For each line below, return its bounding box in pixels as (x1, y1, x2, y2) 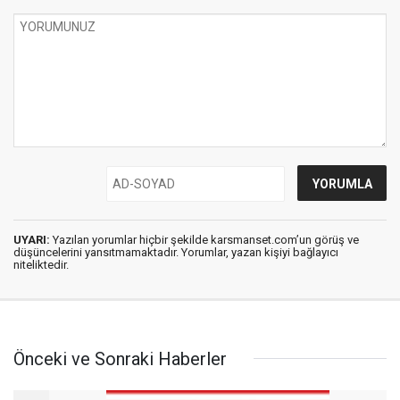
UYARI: (13, 232, 50, 246)
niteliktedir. (13, 257, 69, 271)
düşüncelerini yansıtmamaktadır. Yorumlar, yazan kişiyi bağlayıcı (13, 245, 338, 259)
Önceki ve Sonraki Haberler (13, 347, 227, 370)
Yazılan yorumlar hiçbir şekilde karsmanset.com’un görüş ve (50, 232, 359, 246)
